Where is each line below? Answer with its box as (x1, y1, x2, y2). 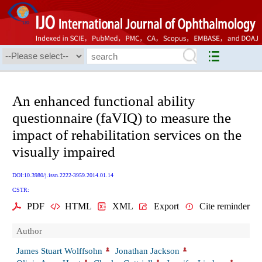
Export (153, 201, 179, 212)
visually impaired (12, 144, 115, 160)
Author (16, 226, 42, 236)
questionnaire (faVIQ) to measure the (12, 110, 231, 126)
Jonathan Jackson (115, 245, 180, 256)
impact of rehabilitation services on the (12, 127, 242, 143)
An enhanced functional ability (12, 93, 195, 109)
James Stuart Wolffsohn (16, 245, 102, 256)
